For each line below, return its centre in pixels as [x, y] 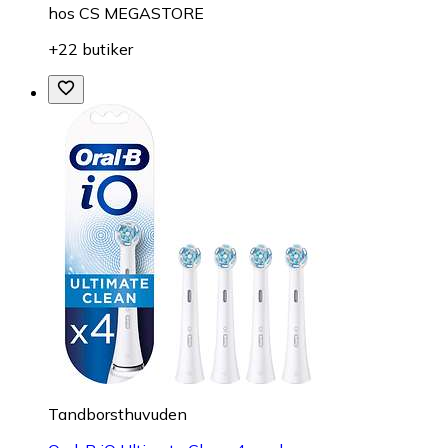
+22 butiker [90, 49]
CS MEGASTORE [141, 13]
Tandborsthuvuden [117, 414]
